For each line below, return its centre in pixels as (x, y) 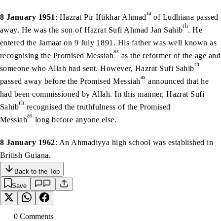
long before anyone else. (75, 119)
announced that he (177, 81)
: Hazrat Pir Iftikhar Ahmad (101, 17)
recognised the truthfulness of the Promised (97, 107)
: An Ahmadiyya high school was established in (134, 142)
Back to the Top (37, 171)
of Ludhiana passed (185, 17)
